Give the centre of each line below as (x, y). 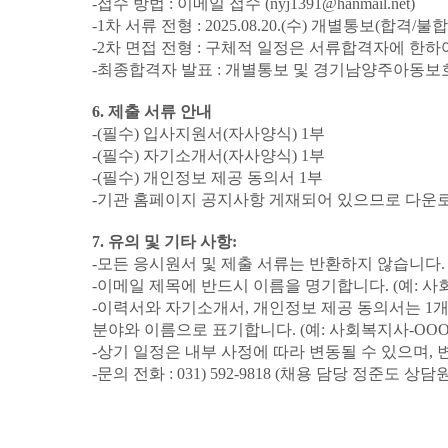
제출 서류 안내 (160, 111)
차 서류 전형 (151, 25)
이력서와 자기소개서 (171, 307)
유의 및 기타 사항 (170, 241)
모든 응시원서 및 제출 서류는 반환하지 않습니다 (269, 263)
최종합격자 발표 (157, 69)
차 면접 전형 (151, 47)
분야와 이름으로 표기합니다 (192, 329)
